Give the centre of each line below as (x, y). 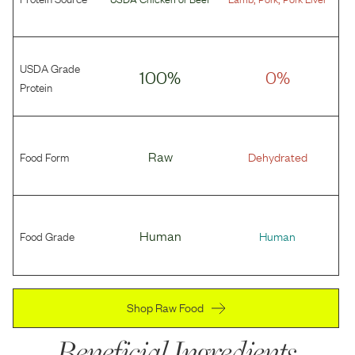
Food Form (44, 156)
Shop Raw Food (165, 307)
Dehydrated (277, 156)
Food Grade (47, 236)
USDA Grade (50, 67)
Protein (36, 86)
